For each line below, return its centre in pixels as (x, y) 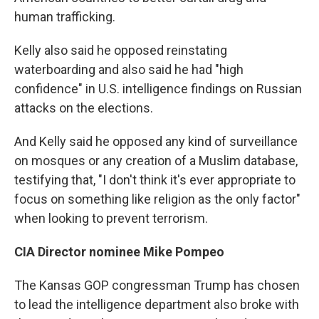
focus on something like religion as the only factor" (157, 199)
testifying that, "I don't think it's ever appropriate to (155, 179)
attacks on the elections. (84, 108)
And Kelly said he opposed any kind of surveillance (156, 141)
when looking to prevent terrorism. (111, 218)
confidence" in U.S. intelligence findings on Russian (158, 88)
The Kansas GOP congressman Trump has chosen (157, 285)
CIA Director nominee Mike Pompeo (119, 251)
